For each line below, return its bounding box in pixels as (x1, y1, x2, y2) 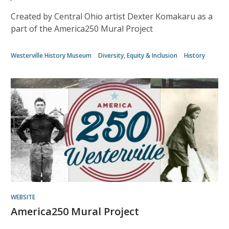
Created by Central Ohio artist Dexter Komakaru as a (11, 11, 213, 22)
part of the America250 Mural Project (11, 23, 153, 34)
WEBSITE (11, 193, 35, 201)
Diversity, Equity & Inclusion (98, 51, 177, 60)
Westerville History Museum (11, 51, 91, 60)
